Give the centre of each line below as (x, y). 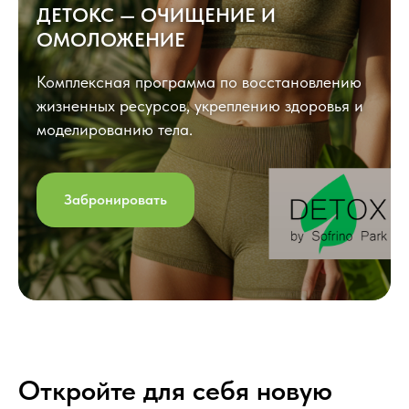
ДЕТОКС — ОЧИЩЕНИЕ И (156, 15)
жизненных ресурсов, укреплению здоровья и (200, 106)
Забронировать (115, 199)
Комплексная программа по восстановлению (199, 82)
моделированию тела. (115, 130)
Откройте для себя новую (175, 390)
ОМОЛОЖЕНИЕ (111, 40)
